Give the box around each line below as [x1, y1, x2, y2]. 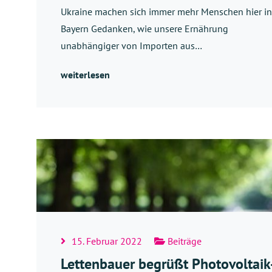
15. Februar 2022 [72, 234, 142, 247]
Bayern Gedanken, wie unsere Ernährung [61, 22, 228, 35]
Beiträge [165, 234, 202, 247]
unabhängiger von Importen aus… [61, 39, 202, 52]
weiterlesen [61, 69, 110, 81]
